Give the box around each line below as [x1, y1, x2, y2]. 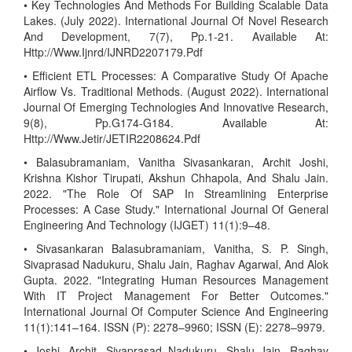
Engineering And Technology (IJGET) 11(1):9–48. [24, 217, 270, 233]
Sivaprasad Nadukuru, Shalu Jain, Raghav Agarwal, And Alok [24, 256, 328, 272]
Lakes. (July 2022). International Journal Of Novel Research [24, 13, 328, 28]
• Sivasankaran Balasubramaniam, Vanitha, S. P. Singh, [24, 240, 328, 256]
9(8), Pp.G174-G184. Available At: [24, 115, 328, 130]
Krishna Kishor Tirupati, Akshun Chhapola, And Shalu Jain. [24, 170, 328, 185]
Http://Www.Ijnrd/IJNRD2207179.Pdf [24, 44, 203, 60]
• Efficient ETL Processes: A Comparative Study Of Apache [24, 68, 328, 83]
